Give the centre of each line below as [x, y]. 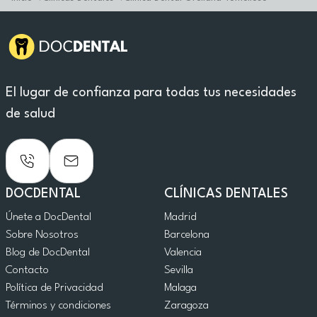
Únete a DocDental [48, 218]
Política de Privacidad [54, 288]
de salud [30, 114]
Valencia [183, 253]
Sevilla [179, 271]
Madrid [180, 218]
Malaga [180, 288]
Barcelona [187, 235]
